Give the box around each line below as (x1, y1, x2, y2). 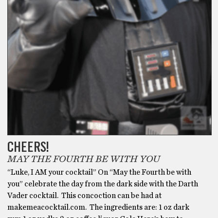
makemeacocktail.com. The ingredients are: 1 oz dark (7, 203, 189, 212)
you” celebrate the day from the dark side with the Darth (7, 180, 198, 188)
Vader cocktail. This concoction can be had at (7, 192, 162, 200)
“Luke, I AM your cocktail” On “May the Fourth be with (7, 168, 191, 177)
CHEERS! (7, 138, 49, 156)
